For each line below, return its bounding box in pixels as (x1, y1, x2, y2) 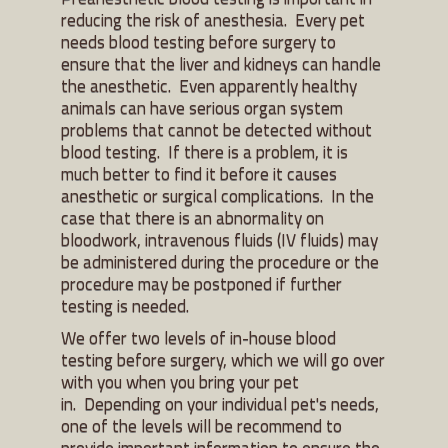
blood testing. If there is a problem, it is (61, 137, 348, 165)
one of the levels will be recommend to (61, 411, 342, 439)
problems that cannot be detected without (61, 115, 372, 143)
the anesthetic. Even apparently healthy (61, 71, 357, 99)
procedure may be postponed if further (61, 269, 342, 297)
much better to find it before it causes (61, 159, 337, 187)
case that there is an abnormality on (61, 203, 324, 231)
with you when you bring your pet (61, 367, 299, 395)
